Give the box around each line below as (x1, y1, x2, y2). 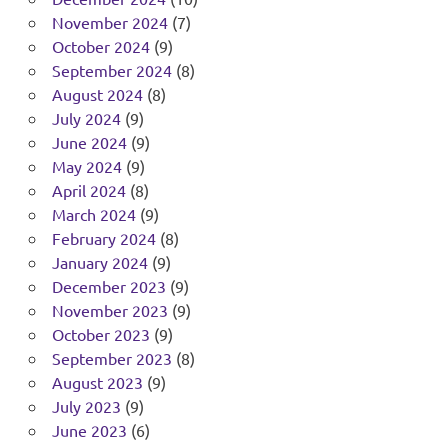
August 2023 (51, 372, 143, 393)
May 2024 (51, 156, 122, 177)
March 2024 (51, 204, 136, 225)
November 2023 (51, 300, 168, 321)
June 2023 (51, 420, 127, 441)
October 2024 (51, 36, 150, 57)
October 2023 (51, 324, 150, 345)
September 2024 (51, 60, 172, 81)
